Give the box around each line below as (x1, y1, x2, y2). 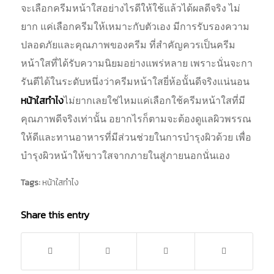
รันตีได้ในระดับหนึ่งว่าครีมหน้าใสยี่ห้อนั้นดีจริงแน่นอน (20, 76, 250, 87)
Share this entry (20, 207, 89, 222)
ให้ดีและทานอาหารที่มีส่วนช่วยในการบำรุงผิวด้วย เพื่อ (20, 132, 251, 143)
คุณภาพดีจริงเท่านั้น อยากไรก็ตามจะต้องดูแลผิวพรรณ (20, 114, 251, 125)
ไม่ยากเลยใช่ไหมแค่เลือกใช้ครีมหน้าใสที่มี (63, 95, 245, 106)
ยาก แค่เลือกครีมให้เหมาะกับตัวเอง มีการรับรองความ (20, 21, 250, 32)
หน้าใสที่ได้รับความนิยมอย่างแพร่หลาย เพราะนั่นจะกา (20, 58, 253, 69)
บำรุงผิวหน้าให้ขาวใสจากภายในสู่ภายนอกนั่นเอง (20, 150, 230, 161)
